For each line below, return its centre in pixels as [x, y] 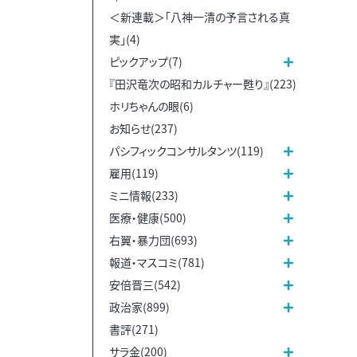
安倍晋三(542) [145, 284]
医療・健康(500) [148, 217]
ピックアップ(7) [146, 61]
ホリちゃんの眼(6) [151, 106]
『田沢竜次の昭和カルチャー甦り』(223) [203, 83]
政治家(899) [139, 306]
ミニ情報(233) [144, 195]
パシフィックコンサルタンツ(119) [186, 150]
